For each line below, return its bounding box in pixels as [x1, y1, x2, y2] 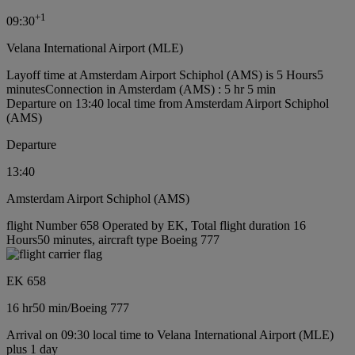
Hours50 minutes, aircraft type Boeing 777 [6, 232, 219, 246]
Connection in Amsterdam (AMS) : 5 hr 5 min [45, 82, 276, 96]
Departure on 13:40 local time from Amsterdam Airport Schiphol [6, 96, 329, 110]
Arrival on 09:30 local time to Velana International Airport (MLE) [6, 327, 334, 342]
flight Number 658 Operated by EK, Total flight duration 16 [6, 218, 306, 232]
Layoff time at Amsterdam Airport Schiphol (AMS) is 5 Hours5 [6, 67, 323, 82]
